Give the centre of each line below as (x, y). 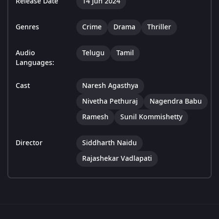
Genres (27, 27)
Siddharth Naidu (109, 143)
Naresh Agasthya (110, 86)
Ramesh (95, 117)
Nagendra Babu (176, 102)
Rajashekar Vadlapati (117, 159)
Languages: (35, 63)
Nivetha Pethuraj (110, 102)
